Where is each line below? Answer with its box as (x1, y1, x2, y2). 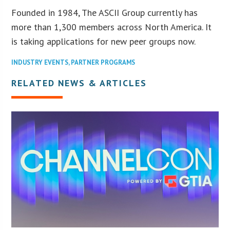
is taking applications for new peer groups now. (11, 35, 196, 47)
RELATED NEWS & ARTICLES (11, 76, 147, 89)
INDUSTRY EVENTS (11, 57, 69, 67)
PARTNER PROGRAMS (71, 57, 136, 67)
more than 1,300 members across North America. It (11, 21, 212, 33)
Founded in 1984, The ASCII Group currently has (11, 6, 198, 18)
